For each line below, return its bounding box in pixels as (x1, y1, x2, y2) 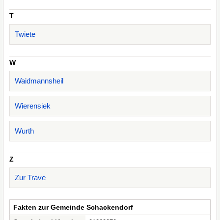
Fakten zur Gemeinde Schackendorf (13, 203, 133, 211)
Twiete (15, 30, 35, 38)
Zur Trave (15, 173, 46, 182)
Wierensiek (15, 102, 51, 110)
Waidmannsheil (15, 77, 63, 85)
